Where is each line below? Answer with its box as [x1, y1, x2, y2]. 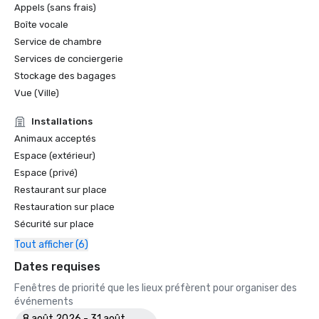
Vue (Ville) [14, 88, 59, 98]
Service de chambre [14, 36, 102, 47]
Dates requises [14, 260, 100, 273]
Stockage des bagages [14, 70, 116, 81]
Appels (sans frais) [14, 2, 96, 13]
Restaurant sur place [14, 184, 107, 195]
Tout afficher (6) [14, 239, 88, 251]
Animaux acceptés [14, 133, 96, 144]
